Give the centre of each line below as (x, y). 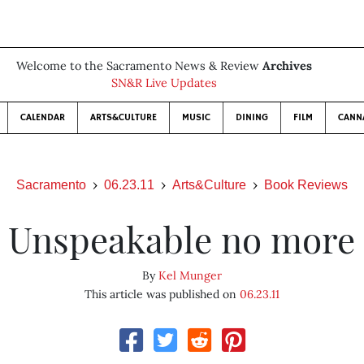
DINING (252, 117)
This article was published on (162, 294)
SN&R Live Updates (164, 83)
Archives (287, 66)
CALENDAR (43, 117)
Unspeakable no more (182, 238)
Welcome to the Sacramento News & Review (139, 66)
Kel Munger (190, 275)
